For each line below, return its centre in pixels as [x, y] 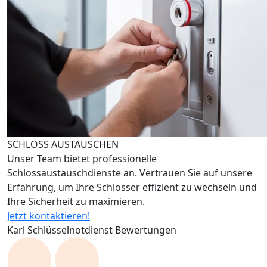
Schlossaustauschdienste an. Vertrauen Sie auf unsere [130, 173]
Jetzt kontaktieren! [49, 215]
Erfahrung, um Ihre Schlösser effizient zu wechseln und [132, 187]
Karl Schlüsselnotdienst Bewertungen [92, 230]
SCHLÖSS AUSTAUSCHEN [63, 144]
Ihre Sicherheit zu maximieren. [76, 201]
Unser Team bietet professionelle [82, 158]
